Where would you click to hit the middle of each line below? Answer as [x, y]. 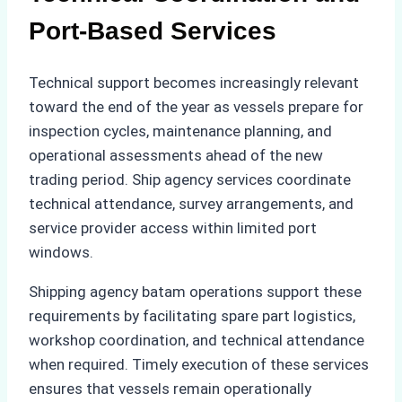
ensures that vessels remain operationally [170, 389]
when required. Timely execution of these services [199, 365]
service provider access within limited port [173, 228]
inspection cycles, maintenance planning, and [180, 131]
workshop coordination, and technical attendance [197, 341]
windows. [61, 253]
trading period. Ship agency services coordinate [190, 180]
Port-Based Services [153, 31]
